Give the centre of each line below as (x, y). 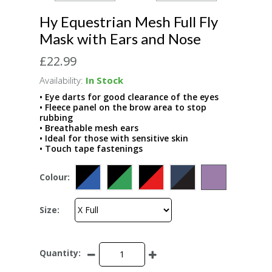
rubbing (56, 117)
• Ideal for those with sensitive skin (114, 138)
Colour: (55, 177)
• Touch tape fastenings (91, 148)
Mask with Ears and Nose (120, 38)
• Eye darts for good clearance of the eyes (129, 97)
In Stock (104, 80)
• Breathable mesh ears (89, 127)
